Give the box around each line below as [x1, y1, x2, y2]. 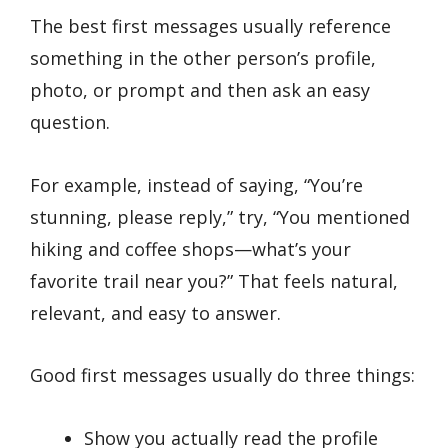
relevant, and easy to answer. [30, 300, 281, 325]
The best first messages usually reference [30, 13, 391, 38]
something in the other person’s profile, [30, 45, 376, 70]
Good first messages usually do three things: [30, 363, 415, 388]
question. [30, 109, 110, 134]
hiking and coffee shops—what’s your [30, 236, 351, 261]
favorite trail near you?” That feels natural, [30, 268, 398, 293]
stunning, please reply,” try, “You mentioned [30, 204, 410, 229]
